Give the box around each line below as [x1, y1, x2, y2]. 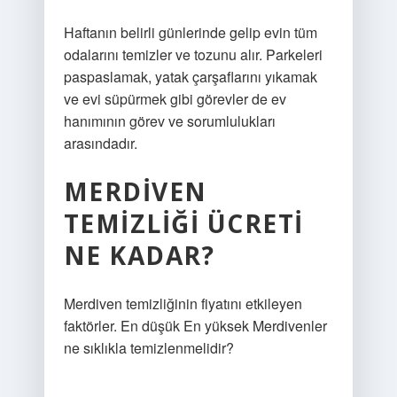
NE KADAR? [63, 238, 215, 272]
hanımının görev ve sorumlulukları [63, 111, 276, 131]
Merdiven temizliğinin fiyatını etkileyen [63, 293, 302, 314]
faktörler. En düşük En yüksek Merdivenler [63, 315, 327, 336]
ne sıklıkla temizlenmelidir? [63, 338, 234, 358]
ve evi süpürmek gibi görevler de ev [63, 89, 286, 109]
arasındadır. [63, 133, 137, 153]
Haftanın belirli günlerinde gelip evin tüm [63, 22, 317, 43]
